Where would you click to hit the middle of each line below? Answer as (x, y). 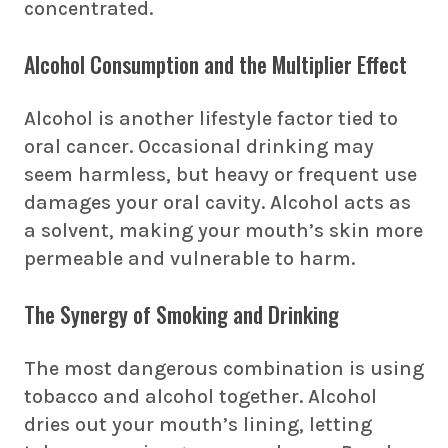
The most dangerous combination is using (224, 368)
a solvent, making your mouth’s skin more (223, 230)
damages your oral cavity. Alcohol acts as (217, 202)
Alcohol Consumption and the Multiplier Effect (215, 64)
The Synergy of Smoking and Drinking (181, 314)
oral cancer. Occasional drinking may (199, 146)
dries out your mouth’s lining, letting (198, 424)
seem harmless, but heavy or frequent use (220, 174)
